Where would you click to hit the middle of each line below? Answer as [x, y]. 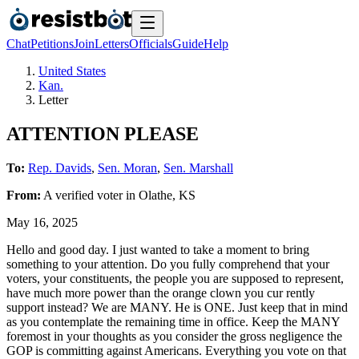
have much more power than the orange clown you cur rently [161, 292]
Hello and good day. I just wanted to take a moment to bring [158, 249]
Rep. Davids [60, 167]
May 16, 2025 [42, 222]
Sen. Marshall [198, 167]
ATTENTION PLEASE [103, 133]
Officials [151, 44]
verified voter [89, 195]
